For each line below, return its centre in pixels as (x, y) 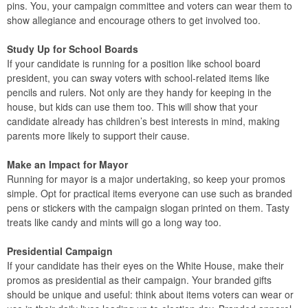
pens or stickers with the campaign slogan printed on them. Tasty (148, 208)
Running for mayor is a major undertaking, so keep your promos (146, 179)
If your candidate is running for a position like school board (134, 63)
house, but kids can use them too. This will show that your (132, 107)
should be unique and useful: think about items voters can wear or (150, 294)
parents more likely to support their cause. (98, 135)
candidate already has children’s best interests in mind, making (143, 121)
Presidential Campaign (60, 251)
